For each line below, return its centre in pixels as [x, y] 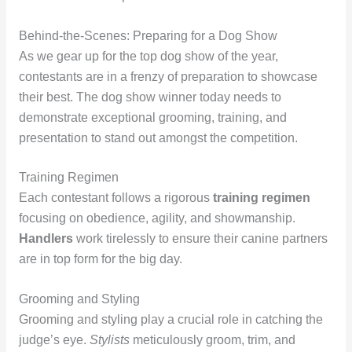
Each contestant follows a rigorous [115, 198]
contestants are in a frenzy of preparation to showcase [168, 76]
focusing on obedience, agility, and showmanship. [157, 218]
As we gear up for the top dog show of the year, [148, 56]
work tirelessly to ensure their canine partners [200, 239]
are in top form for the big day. [100, 259]
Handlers [46, 239]
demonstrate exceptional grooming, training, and [152, 117]
